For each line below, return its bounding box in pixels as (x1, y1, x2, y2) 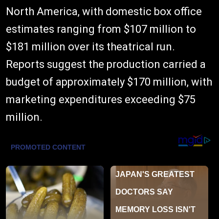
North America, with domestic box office (6, 5, 202, 18)
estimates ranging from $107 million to (6, 22, 196, 35)
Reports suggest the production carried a (6, 58, 206, 70)
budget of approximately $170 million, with (6, 75, 212, 88)
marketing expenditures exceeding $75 (6, 93, 196, 106)
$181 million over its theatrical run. (6, 40, 175, 53)
